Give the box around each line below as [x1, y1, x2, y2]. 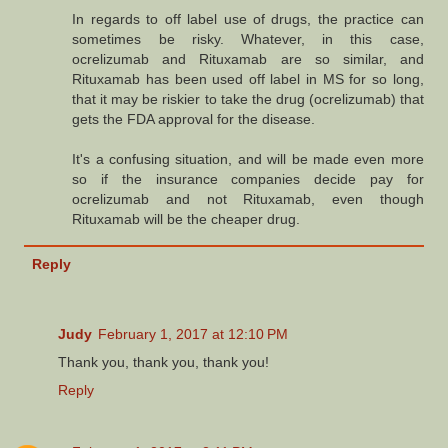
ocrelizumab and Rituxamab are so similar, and [72, 51, 424, 68]
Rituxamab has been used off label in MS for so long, [72, 71, 424, 88]
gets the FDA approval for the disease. [72, 111, 316, 128]
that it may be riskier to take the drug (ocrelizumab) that [72, 91, 424, 108]
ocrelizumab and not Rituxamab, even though [72, 191, 424, 208]
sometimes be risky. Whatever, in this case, [72, 31, 424, 48]
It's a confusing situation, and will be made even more [72, 151, 424, 168]
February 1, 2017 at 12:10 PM [98, 326, 288, 343]
